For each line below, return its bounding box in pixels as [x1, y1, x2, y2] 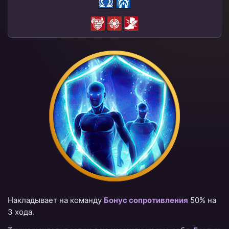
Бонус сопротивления [104, 195, 188, 205]
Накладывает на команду [8, 195, 104, 205]
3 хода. [8, 207, 34, 217]
